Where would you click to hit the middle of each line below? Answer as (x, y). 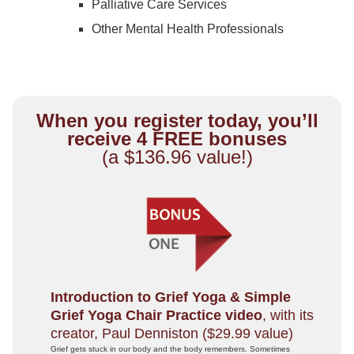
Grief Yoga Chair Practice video (156, 315)
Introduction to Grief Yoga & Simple (170, 297)
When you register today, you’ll (177, 121)
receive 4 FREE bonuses (177, 139)
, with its (288, 315)
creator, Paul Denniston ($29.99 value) (171, 333)
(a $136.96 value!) (177, 157)
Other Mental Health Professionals (188, 29)
